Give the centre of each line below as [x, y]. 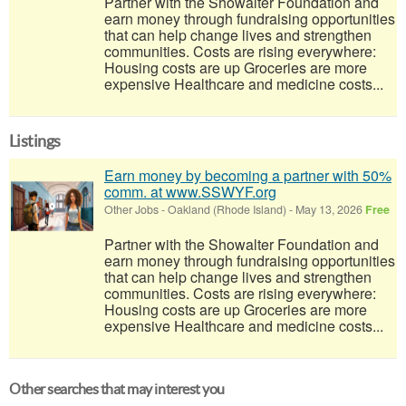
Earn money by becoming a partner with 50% [248, 175]
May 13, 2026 [329, 209]
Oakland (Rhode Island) [227, 209]
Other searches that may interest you [117, 389]
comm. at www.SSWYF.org [190, 192]
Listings [35, 141]
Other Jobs [131, 209]
